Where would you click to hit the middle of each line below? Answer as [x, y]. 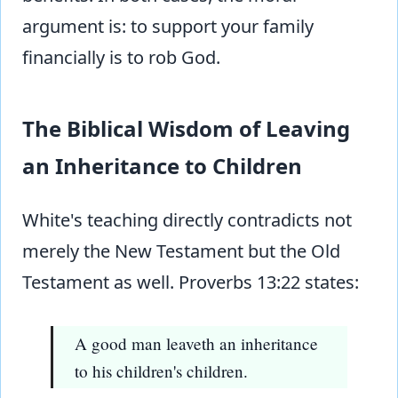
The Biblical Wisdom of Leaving [186, 129]
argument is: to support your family [168, 27]
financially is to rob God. [121, 58]
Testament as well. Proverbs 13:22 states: [191, 283]
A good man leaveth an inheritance [196, 344]
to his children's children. [161, 371]
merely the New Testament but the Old [181, 251]
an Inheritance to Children [162, 166]
